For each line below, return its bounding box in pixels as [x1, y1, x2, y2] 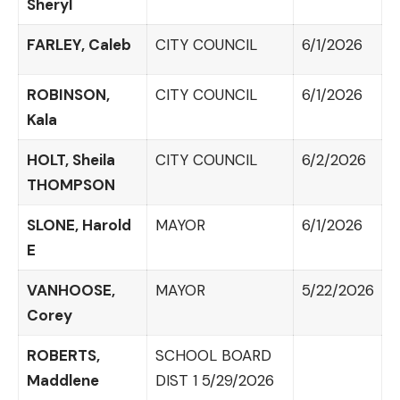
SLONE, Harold [26, 214, 131, 235]
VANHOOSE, [26, 279, 115, 300]
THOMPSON [26, 174, 115, 195]
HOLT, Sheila [26, 149, 115, 170]
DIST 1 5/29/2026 [154, 370, 274, 390]
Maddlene [26, 370, 99, 390]
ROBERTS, [26, 345, 100, 365]
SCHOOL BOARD [154, 345, 271, 365]
